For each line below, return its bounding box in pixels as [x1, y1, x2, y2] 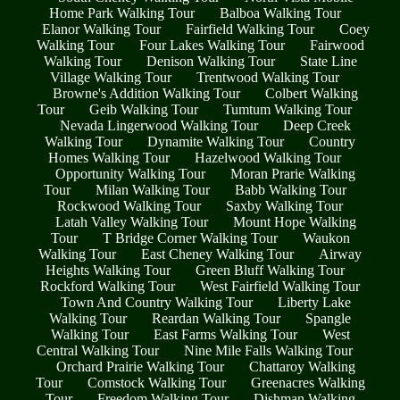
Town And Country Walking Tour [60, 294, 253, 310]
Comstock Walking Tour [87, 374, 226, 390]
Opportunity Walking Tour [55, 165, 205, 181]
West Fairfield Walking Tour [200, 278, 360, 294]
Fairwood [309, 37, 364, 53]
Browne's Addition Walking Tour [53, 85, 240, 101]
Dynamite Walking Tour [147, 133, 284, 149]
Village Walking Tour [50, 69, 171, 85]
